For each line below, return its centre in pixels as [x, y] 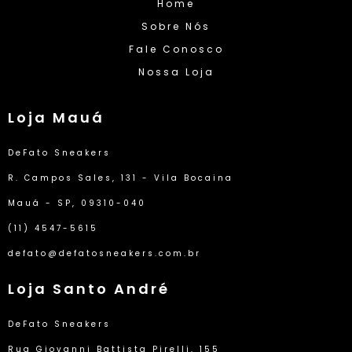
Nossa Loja [176, 71]
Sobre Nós [176, 26]
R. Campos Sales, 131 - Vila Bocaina [121, 178]
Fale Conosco [176, 49]
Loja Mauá [56, 117]
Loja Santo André [89, 288]
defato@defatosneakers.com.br [104, 253]
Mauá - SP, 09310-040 [77, 203]
